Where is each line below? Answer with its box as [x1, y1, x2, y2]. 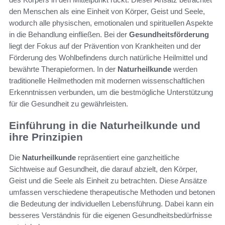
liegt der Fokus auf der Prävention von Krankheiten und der [9, 42, 201, 51]
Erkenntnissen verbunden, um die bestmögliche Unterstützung [9, 88, 213, 97]
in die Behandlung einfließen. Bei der [9, 30, 129, 39]
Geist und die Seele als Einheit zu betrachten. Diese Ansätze [9, 176, 207, 185]
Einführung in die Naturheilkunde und [9, 120, 200, 132]
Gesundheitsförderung [129, 30, 209, 39]
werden [171, 65, 197, 74]
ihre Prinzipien [9, 131, 83, 143]
